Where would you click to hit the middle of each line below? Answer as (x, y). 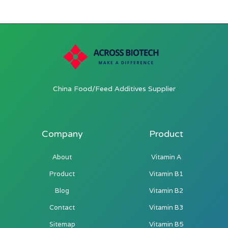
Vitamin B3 (166, 207)
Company (62, 134)
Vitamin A (166, 157)
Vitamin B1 (166, 174)
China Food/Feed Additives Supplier (114, 88)
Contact (62, 207)
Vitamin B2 (166, 190)
